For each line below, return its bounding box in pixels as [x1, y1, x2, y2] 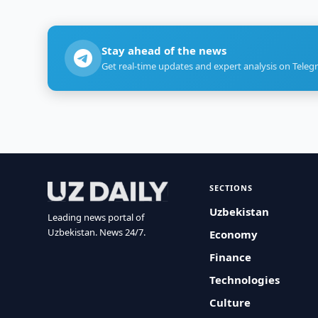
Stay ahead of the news [102, 43, 227, 57]
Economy [209, 227, 258, 241]
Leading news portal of [48, 211, 145, 224]
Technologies [209, 273, 280, 287]
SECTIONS [209, 182, 253, 193]
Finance [209, 250, 252, 264]
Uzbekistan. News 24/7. [48, 226, 146, 238]
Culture [209, 295, 251, 309]
